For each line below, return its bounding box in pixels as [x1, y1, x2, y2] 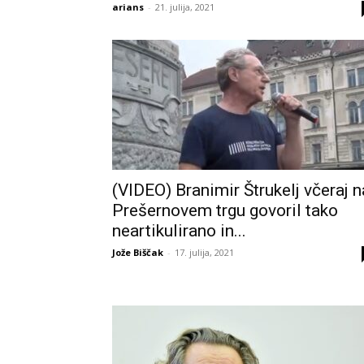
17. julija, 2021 [175, 246, 234, 258]
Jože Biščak [112, 246, 163, 258]
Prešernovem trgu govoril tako [112, 201, 338, 220]
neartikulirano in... [112, 221, 246, 240]
